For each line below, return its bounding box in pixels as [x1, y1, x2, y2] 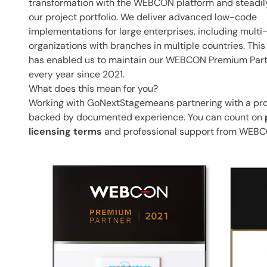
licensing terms [29, 125, 102, 138]
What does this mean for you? [29, 82, 158, 95]
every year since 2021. [29, 67, 125, 80]
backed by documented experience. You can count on [29, 110, 262, 123]
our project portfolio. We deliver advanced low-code [29, 10, 257, 23]
